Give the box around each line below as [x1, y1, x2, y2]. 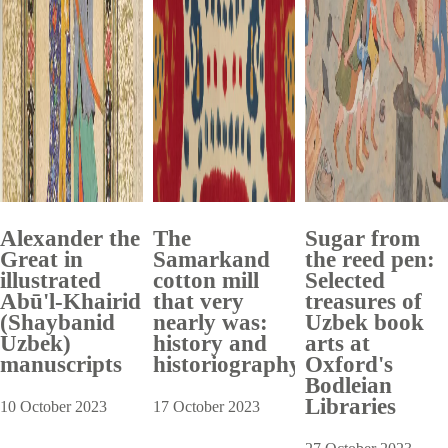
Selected [305, 268, 386, 294]
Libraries [305, 394, 397, 420]
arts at [305, 331, 371, 357]
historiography [152, 352, 301, 378]
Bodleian [305, 373, 393, 399]
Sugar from [305, 226, 421, 252]
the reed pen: [305, 247, 436, 273]
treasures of [305, 289, 423, 315]
